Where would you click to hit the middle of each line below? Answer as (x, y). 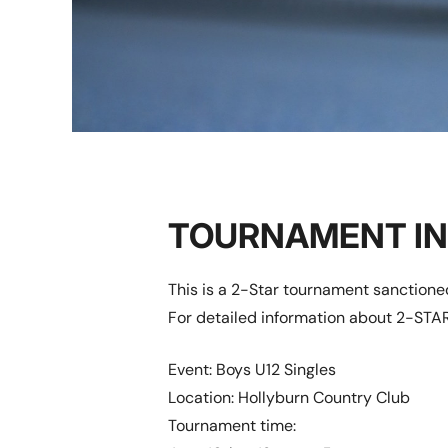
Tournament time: (232, 425)
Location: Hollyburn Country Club (289, 397)
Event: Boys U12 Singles (252, 369)
